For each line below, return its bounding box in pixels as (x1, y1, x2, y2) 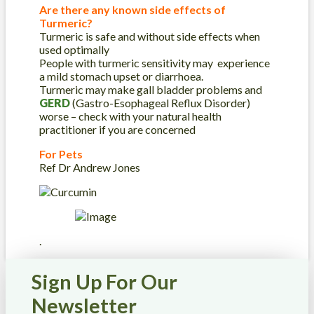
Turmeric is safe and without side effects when (39, 29, 260, 43)
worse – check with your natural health (39, 109, 221, 123)
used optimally (39, 43, 109, 57)
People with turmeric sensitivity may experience (39, 56, 270, 70)
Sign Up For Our (31, 270, 177, 294)
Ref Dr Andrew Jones (39, 161, 140, 175)
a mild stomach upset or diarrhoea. (39, 69, 203, 83)
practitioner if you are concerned (39, 123, 196, 137)
